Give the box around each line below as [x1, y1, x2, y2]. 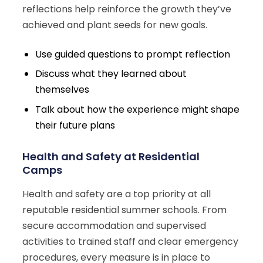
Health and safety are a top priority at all [22, 187, 211, 201]
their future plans [35, 118, 116, 132]
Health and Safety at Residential [22, 149, 200, 164]
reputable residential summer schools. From [22, 203, 227, 217]
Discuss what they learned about [35, 67, 187, 81]
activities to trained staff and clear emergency [22, 235, 238, 249]
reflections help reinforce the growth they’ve [22, 2, 231, 16]
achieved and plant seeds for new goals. [22, 18, 207, 32]
